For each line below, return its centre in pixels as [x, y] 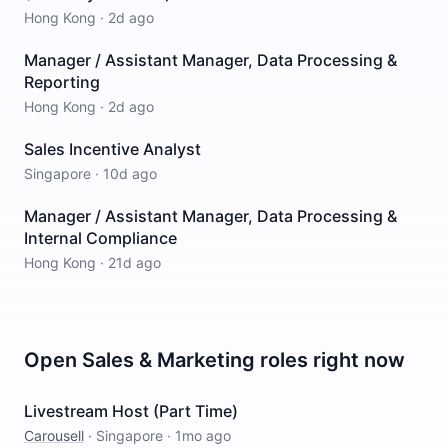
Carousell [54, 435]
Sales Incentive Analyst [112, 149]
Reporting [62, 82]
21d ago [134, 262]
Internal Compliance [100, 238]
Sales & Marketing [168, 360]
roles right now [330, 360]
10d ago [130, 173]
